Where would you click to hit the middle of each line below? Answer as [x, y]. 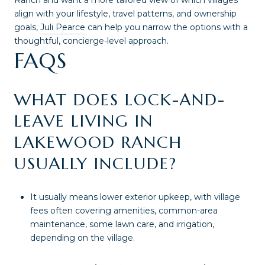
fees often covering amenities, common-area [124, 210]
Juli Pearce [63, 28]
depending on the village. [82, 237]
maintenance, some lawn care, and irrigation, [122, 224]
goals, [27, 28]
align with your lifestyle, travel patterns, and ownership [125, 14]
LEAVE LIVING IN [84, 121]
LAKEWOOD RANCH [98, 142]
